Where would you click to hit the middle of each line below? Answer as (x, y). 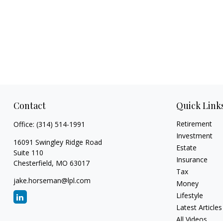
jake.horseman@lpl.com (52, 181)
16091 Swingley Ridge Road (57, 142)
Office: (25, 124)
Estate (187, 148)
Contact (29, 106)
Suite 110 (28, 153)
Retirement (194, 124)
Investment (195, 136)
